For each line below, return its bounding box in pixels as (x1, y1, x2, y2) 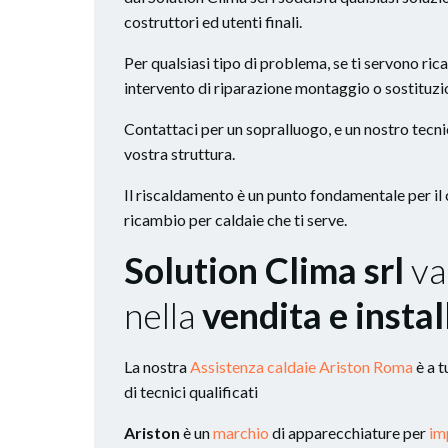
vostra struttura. (124, 143, 235, 163)
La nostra (124, 356, 190, 376)
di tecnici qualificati (124, 381, 258, 401)
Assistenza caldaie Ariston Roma (190, 356, 413, 376)
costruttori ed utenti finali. (124, 11, 302, 31)
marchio (213, 422, 269, 442)
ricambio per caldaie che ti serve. (124, 209, 347, 229)
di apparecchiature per (269, 422, 429, 442)
